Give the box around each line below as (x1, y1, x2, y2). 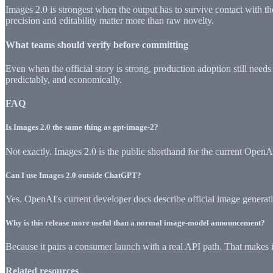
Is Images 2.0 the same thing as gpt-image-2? (5, 122, 158, 132)
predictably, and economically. (5, 74, 122, 85)
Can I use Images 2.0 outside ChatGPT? (5, 170, 141, 180)
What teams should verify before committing (5, 39, 188, 50)
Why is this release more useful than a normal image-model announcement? (5, 218, 265, 228)
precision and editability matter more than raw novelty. (5, 15, 214, 26)
